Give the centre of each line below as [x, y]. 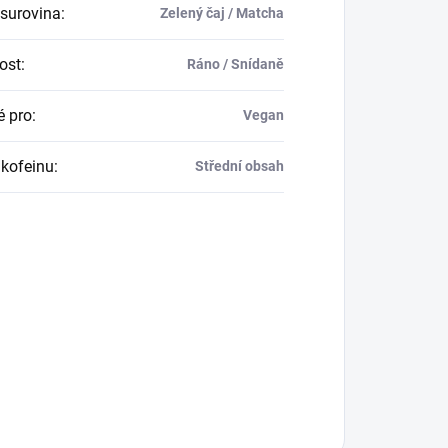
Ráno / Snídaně [235, 63]
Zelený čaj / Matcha [221, 12]
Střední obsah [239, 165]
